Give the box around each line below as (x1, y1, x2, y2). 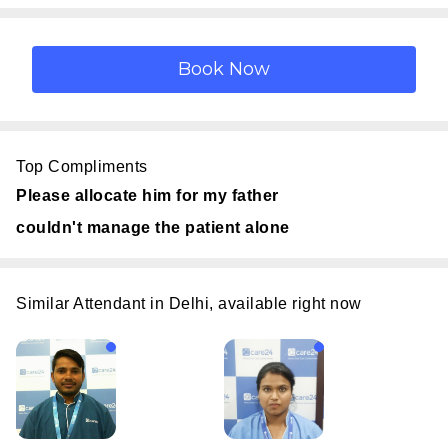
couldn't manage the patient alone (16, 219, 290, 236)
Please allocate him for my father (16, 187, 279, 204)
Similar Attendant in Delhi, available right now (16, 295, 362, 312)
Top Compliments (16, 158, 148, 175)
